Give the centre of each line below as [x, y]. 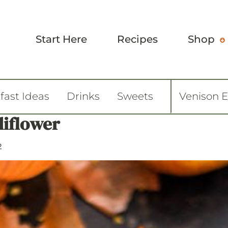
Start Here [61, 39]
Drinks [83, 96]
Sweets [135, 96]
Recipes [137, 39]
